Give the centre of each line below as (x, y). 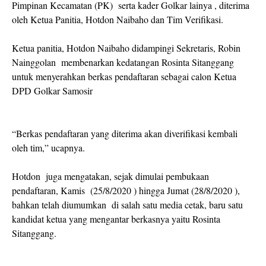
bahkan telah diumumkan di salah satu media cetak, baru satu (127, 205)
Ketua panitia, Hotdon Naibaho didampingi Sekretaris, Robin (126, 48)
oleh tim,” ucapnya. (48, 148)
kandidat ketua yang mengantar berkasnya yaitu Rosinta (116, 219)
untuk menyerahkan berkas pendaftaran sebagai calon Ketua (124, 76)
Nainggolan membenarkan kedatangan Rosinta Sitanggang (123, 62)
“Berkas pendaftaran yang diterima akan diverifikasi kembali (125, 133)
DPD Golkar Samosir (52, 91)
